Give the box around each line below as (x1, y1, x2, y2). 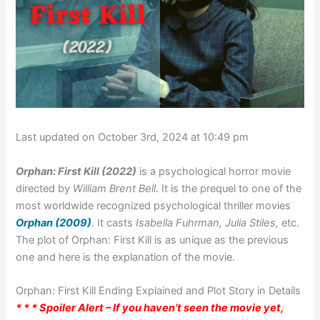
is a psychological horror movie (136, 164, 291, 178)
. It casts (91, 216, 136, 229)
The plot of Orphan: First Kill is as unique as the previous (16, 233, 289, 246)
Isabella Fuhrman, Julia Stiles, (136, 216, 279, 229)
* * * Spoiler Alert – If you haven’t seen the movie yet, (16, 301, 284, 314)
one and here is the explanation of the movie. (16, 250, 236, 264)
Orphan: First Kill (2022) (16, 164, 137, 178)
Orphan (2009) (16, 216, 92, 229)
